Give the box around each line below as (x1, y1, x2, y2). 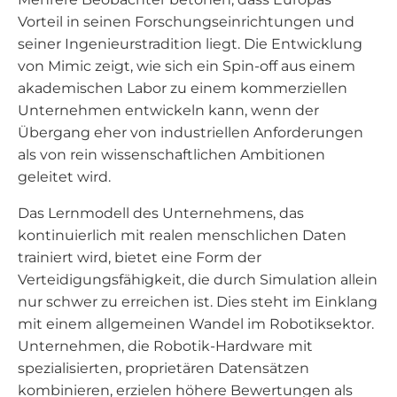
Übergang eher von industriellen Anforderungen (18, 124, 363, 141)
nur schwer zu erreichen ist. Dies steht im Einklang (18, 293, 378, 310)
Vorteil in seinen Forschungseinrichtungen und (18, 13, 354, 30)
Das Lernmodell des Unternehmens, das (18, 205, 304, 222)
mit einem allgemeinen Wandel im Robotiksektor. (18, 315, 374, 332)
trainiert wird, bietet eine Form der (18, 249, 261, 266)
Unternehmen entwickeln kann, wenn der (18, 102, 319, 119)
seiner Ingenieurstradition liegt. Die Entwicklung (18, 35, 362, 52)
